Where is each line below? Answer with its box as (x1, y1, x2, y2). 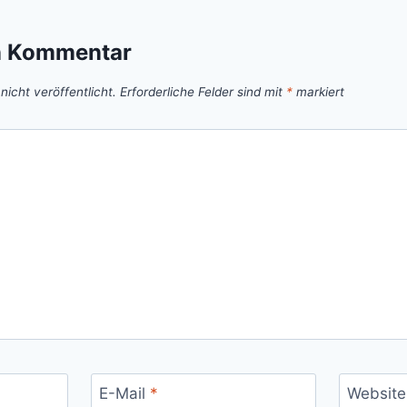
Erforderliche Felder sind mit (120, 84, 286, 100)
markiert (293, 84, 344, 100)
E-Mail (98, 384, 150, 403)
